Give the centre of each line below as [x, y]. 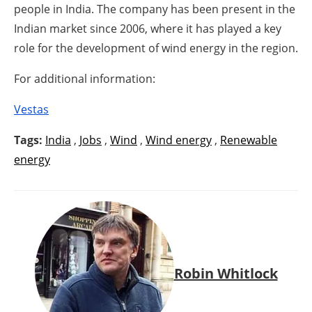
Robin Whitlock [226, 273]
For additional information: [85, 79]
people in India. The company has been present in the [155, 9]
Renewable [249, 140]
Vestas [31, 110]
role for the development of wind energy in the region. [156, 48]
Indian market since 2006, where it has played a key [148, 29]
